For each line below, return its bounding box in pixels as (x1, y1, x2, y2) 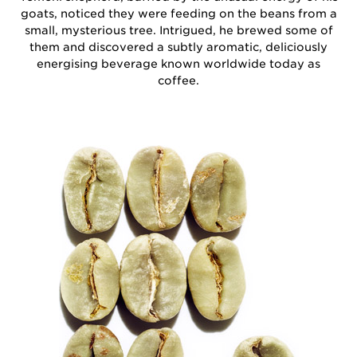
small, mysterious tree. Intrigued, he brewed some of (24, 23, 333, 37)
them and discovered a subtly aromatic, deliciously (29, 40, 328, 53)
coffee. (158, 73, 199, 87)
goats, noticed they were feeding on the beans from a (20, 6, 337, 20)
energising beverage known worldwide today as (37, 57, 320, 70)
